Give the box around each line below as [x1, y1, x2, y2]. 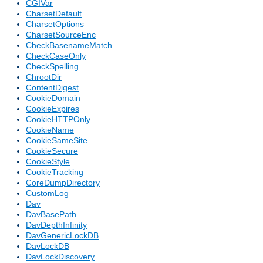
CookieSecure [26, 146, 78, 156]
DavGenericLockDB [26, 231, 99, 241]
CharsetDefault [26, 9, 82, 19]
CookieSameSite [26, 136, 87, 146]
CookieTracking [26, 167, 83, 177]
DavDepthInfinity [26, 220, 87, 230]
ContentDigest [26, 83, 79, 93]
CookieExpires [26, 104, 79, 114]
